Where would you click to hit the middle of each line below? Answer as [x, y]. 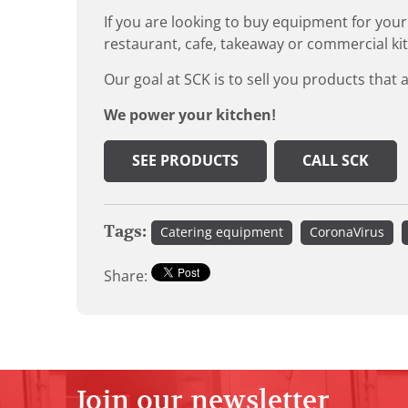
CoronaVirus [347, 232]
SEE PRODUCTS [185, 161]
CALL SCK [336, 161]
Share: [127, 276]
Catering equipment [222, 232]
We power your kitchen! [190, 115]
